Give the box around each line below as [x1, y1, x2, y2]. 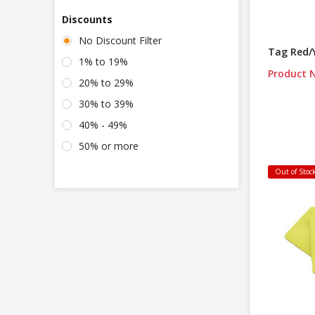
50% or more [79, 139, 139, 153]
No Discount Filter [79, 34, 162, 48]
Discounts [62, 13, 112, 27]
